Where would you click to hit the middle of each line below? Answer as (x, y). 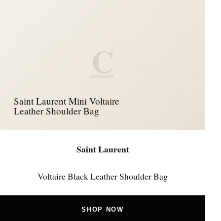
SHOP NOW (103, 210)
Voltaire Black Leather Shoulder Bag (103, 176)
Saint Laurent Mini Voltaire (67, 101)
